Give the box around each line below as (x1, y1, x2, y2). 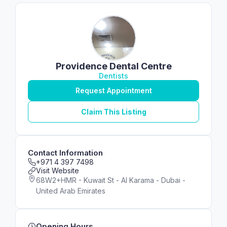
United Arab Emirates (36, 186, 105, 195)
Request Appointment (75, 86, 152, 95)
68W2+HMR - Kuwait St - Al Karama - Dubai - (36, 176, 185, 184)
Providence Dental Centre (55, 61, 172, 71)
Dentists (99, 71, 128, 80)
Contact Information (28, 148, 103, 158)
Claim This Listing (81, 107, 146, 116)
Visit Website (36, 166, 79, 175)
